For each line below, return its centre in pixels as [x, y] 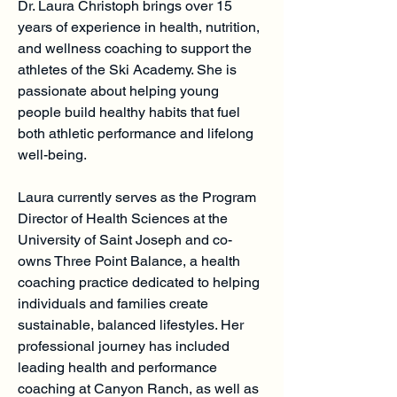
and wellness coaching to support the [135, 48]
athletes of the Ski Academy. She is [127, 70]
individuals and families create [113, 304]
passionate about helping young [118, 91]
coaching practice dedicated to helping [139, 282]
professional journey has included [124, 346]
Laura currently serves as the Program [137, 197]
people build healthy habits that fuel [129, 112]
